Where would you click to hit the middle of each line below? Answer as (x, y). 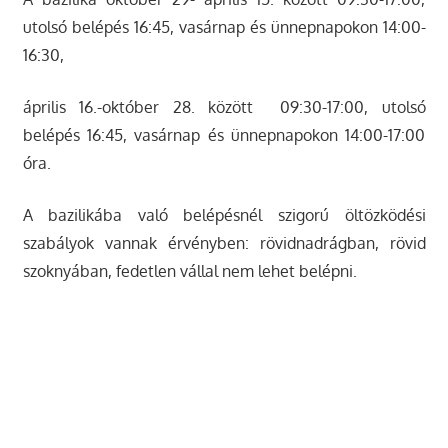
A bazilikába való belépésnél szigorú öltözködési (224, 215)
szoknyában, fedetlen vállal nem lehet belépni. (189, 271)
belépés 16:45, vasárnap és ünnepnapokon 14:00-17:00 (224, 135)
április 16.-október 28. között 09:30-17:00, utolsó (224, 107)
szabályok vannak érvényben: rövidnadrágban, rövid (224, 243)
